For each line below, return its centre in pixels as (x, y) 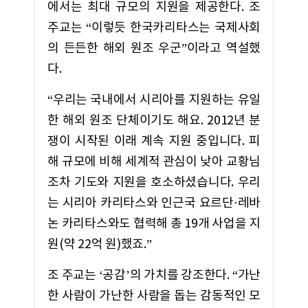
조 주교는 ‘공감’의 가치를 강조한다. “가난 (154, 275)
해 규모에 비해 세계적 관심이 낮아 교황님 (154, 162)
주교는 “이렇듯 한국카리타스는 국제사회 (154, 28)
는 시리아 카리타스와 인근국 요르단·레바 (154, 203)
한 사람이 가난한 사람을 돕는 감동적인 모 (154, 296)
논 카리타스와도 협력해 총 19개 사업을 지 (154, 224)
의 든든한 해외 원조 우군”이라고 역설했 (154, 48)
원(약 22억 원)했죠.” (100, 244)
